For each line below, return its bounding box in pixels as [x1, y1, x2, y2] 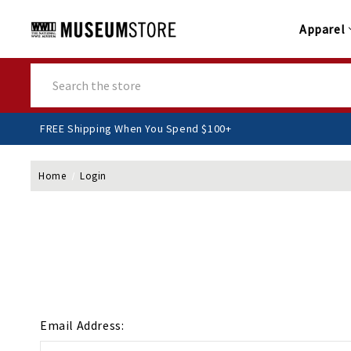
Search [31, 64, 67, 79]
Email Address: [40, 317, 125, 334]
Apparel [299, 21, 346, 38]
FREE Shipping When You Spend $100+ [54, 121, 246, 136]
